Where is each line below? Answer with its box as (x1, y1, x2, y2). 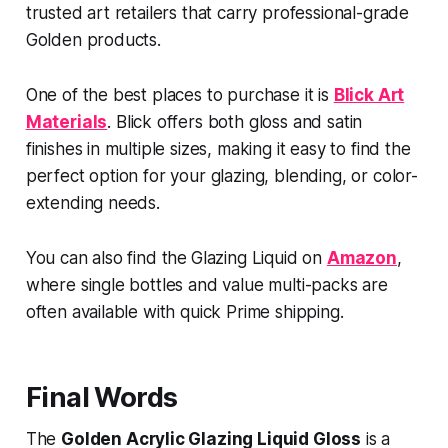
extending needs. (25, 192, 165, 213)
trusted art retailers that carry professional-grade (25, 2, 410, 23)
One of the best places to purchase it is (25, 84, 334, 105)
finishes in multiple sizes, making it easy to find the (25, 138, 411, 159)
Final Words (25, 380, 178, 414)
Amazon (326, 247, 397, 268)
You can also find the (25, 247, 188, 268)
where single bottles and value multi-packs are (25, 274, 388, 295)
